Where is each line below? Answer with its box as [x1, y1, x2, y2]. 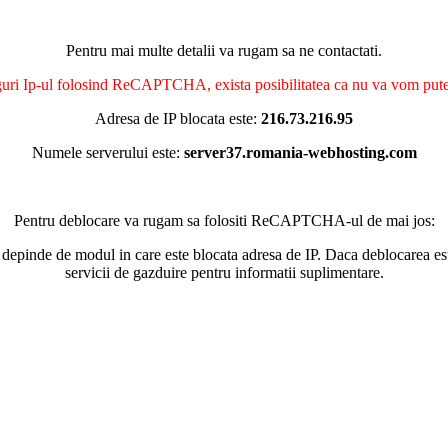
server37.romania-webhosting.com [183, 144, 417, 161]
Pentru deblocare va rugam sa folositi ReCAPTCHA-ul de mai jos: [13, 212, 435, 229]
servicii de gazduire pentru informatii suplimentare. [64, 264, 384, 281]
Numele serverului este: [31, 144, 184, 161]
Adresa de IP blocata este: [95, 110, 261, 127]
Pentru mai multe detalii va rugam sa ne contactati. [66, 42, 382, 59]
